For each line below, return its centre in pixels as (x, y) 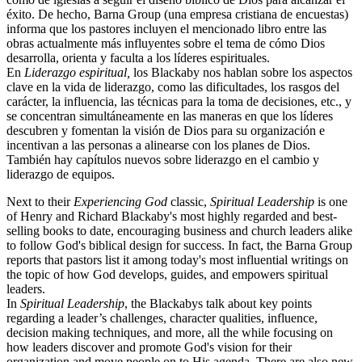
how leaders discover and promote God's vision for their (149, 347)
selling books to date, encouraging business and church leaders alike (179, 231)
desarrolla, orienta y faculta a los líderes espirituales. (138, 58)
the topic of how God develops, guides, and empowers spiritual (167, 275)
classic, (189, 202)
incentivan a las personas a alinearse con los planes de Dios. (158, 145)
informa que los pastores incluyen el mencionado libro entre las (166, 29)
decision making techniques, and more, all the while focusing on (170, 333)
